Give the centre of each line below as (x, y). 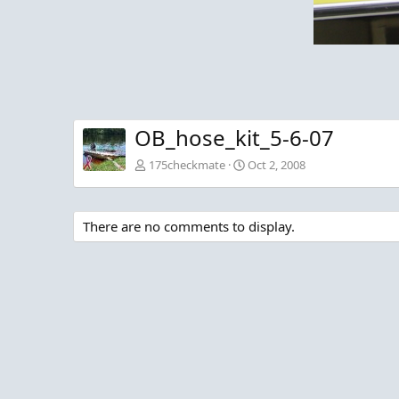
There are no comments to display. (189, 227)
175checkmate (187, 165)
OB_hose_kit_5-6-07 (234, 138)
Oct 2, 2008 (277, 165)
